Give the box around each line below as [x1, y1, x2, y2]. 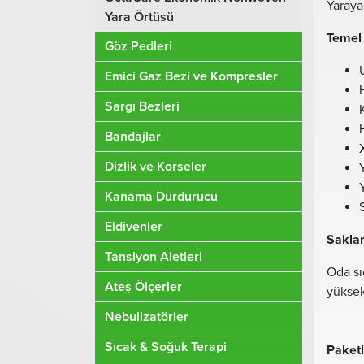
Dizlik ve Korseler [105, 158, 206, 175]
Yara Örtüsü [105, 9, 174, 25]
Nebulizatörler [105, 309, 188, 325]
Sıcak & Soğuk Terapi [105, 339, 227, 355]
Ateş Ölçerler [105, 279, 182, 295]
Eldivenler [105, 219, 162, 235]
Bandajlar [105, 128, 161, 145]
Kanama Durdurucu [105, 188, 218, 205]
